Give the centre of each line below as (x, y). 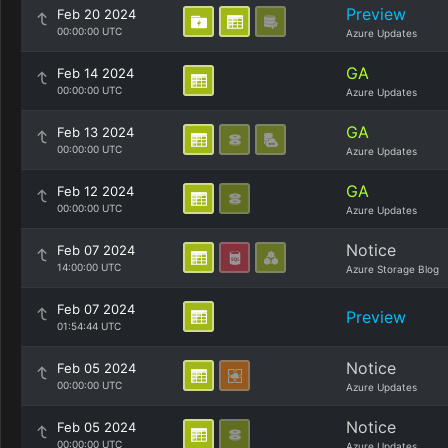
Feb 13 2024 (95, 132)
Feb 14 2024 (95, 73)
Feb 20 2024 (96, 14)
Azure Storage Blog (392, 269)
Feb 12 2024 (95, 191)
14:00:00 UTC (89, 267)
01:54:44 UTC (89, 326)
